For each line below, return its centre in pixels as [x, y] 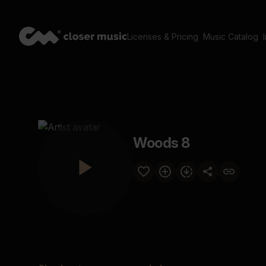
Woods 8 [161, 143]
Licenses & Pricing [163, 37]
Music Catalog [231, 37]
